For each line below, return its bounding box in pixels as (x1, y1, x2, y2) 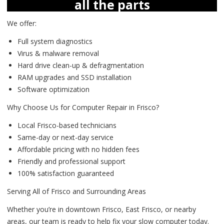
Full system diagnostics (17, 36, 92, 46)
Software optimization (17, 84, 89, 94)
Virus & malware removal (17, 48, 99, 58)
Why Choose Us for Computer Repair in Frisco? (7, 102, 159, 112)
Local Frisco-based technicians (17, 120, 116, 130)
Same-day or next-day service (17, 132, 113, 142)
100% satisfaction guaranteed (17, 168, 114, 178)
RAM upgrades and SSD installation (17, 72, 131, 82)
